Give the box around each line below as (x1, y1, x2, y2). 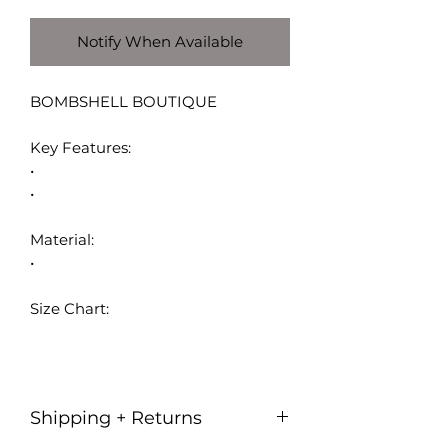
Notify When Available (77, 32, 243, 52)
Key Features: (30, 138, 131, 158)
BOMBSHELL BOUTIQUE (30, 92, 217, 112)
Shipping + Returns (30, 407, 202, 430)
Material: (30, 230, 94, 250)
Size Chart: (30, 299, 109, 319)
